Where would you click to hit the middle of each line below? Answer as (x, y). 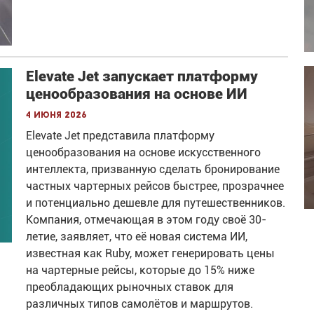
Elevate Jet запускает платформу (142, 77)
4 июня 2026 (57, 116)
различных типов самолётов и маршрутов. (140, 304)
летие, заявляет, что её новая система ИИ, (137, 237)
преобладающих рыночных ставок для (130, 287)
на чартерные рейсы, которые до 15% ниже (141, 271)
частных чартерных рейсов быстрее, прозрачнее (155, 186)
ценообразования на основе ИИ (137, 94)
